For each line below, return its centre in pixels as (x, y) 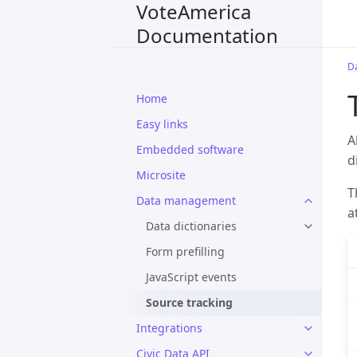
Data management (186, 200)
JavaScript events (191, 277)
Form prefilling (185, 251)
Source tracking (189, 302)
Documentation (207, 35)
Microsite (161, 175)
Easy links (162, 124)
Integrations (169, 328)
